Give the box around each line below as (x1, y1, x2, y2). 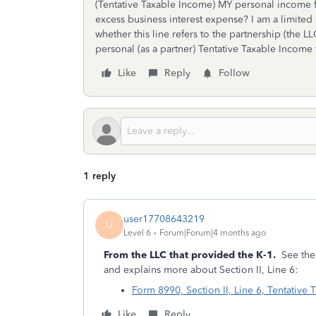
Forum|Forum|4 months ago (159, 227, 266, 238)
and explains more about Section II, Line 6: (104, 264, 298, 276)
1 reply (83, 170, 116, 182)
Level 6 (123, 227, 151, 238)
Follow (219, 67, 250, 79)
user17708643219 (123, 212, 205, 225)
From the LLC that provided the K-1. (104, 249, 279, 261)
